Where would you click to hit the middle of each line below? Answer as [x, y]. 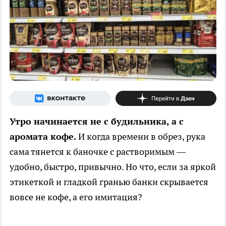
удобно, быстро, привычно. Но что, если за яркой [113, 166]
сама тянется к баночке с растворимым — [98, 151]
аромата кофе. [44, 136]
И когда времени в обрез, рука [142, 136]
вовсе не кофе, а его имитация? [76, 197]
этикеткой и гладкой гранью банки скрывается [109, 182]
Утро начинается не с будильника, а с [97, 121]
